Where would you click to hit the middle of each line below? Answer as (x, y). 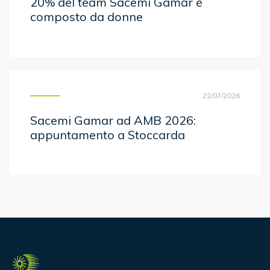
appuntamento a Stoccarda (108, 135)
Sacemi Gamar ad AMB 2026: (113, 120)
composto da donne (86, 17)
